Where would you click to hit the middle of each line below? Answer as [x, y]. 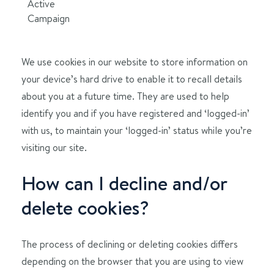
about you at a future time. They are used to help [125, 96]
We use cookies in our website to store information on [135, 62]
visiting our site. [54, 147]
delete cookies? [85, 208]
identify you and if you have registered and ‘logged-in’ [135, 113]
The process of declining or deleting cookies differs [130, 244]
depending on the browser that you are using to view [132, 261]
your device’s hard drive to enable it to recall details [132, 79]
